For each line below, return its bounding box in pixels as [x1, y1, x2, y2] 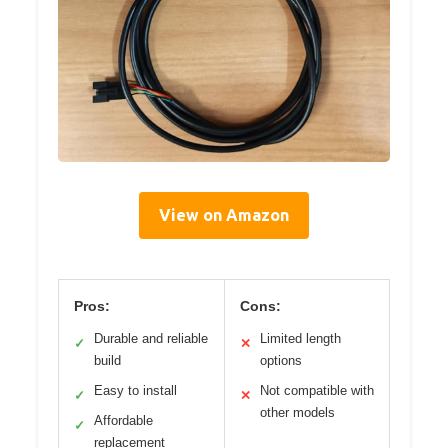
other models [259, 404, 335, 420]
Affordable [94, 412, 153, 428]
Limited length [259, 330, 341, 346]
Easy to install [94, 382, 177, 398]
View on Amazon [159, 205, 289, 224]
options [259, 352, 302, 368]
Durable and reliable [94, 330, 208, 346]
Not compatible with [259, 382, 374, 398]
